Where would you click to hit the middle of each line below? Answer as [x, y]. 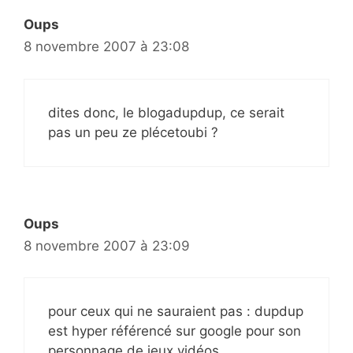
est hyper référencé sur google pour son [175, 331]
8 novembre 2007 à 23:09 [107, 245]
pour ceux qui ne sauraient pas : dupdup [176, 312]
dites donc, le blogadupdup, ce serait [166, 112]
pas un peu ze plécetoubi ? [133, 132]
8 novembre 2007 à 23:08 [106, 47]
